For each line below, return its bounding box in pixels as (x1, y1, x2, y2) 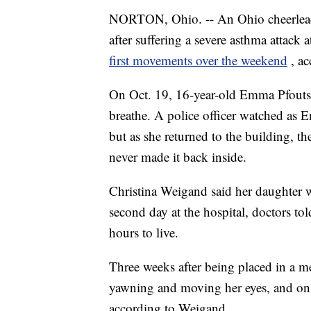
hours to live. (109, 224, 178, 242)
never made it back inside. (109, 148, 246, 166)
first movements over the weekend (109, 51, 287, 69)
